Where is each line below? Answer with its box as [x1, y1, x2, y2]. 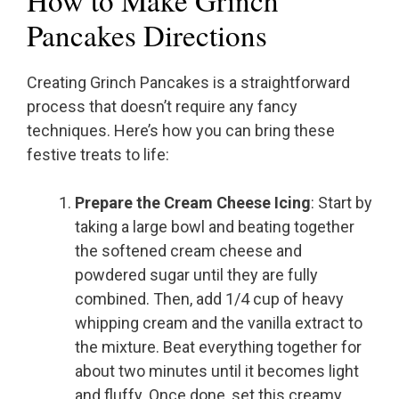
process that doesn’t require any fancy [27, 97, 297, 117]
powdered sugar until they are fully [75, 265, 318, 285]
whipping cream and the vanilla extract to [75, 313, 362, 333]
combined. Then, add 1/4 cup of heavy [75, 289, 344, 309]
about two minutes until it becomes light [75, 362, 359, 381]
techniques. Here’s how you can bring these [27, 121, 335, 141]
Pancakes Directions [27, 15, 267, 55]
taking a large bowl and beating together [75, 217, 354, 237]
